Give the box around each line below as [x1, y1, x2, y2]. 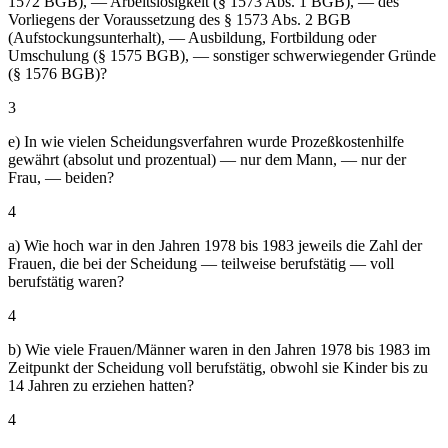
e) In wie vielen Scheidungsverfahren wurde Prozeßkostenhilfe [8, 132, 404, 150]
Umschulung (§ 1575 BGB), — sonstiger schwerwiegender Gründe [8, 46, 436, 64]
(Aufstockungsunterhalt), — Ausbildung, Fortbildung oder [8, 28, 376, 46]
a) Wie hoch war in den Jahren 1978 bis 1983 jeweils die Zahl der [8, 236, 422, 254]
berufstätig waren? [8, 272, 124, 290]
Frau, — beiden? [8, 168, 114, 186]
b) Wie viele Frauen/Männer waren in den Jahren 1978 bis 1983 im [8, 340, 430, 358]
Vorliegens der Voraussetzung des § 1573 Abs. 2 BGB [8, 10, 351, 28]
